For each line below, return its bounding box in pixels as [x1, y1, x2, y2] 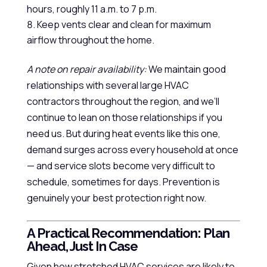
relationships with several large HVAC [26, 79, 189, 92]
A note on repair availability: [26, 63, 147, 76]
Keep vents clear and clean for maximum [36, 18, 211, 31]
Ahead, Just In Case [26, 238, 138, 254]
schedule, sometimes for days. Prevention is [26, 175, 220, 188]
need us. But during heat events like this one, [26, 127, 221, 140]
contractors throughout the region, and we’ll [26, 95, 219, 108]
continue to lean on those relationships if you [26, 111, 222, 124]
